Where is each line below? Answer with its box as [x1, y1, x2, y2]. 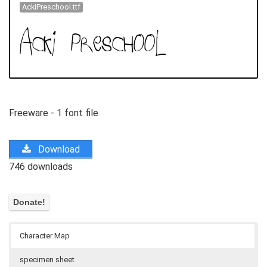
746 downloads [9, 160, 73, 172]
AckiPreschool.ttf [21, 2, 80, 12]
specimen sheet [20, 255, 74, 265]
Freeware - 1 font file [9, 107, 98, 119]
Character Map [20, 231, 70, 241]
